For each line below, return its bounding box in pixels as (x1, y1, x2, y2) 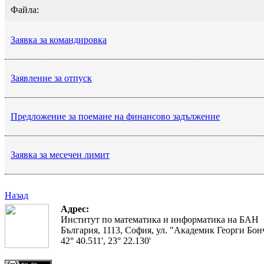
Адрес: (61, 203, 89, 214)
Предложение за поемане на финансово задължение (11, 111, 220, 121)
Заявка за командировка (11, 34, 107, 45)
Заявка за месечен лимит (11, 149, 110, 160)
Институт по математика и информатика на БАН (61, 214, 259, 225)
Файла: (11, 4, 39, 15)
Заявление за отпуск (11, 72, 92, 83)
